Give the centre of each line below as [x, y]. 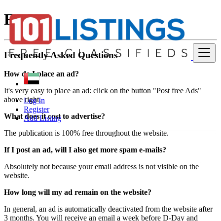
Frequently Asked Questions [61, 55]
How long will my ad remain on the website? [78, 192]
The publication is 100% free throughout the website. [86, 133]
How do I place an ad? [41, 74]
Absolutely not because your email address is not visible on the [101, 167]
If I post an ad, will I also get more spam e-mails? [85, 150]
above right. [22, 100]
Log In [34, 101]
